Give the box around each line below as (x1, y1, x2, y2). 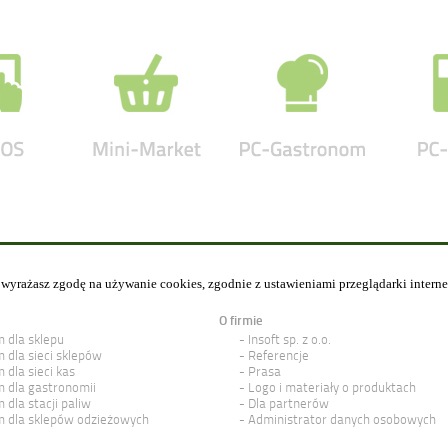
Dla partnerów (248, 396, 329, 411)
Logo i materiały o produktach (248, 380, 416, 395)
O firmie (219, 313, 263, 328)
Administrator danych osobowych (248, 412, 436, 427)
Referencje (248, 348, 309, 363)
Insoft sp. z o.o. (248, 332, 331, 347)
